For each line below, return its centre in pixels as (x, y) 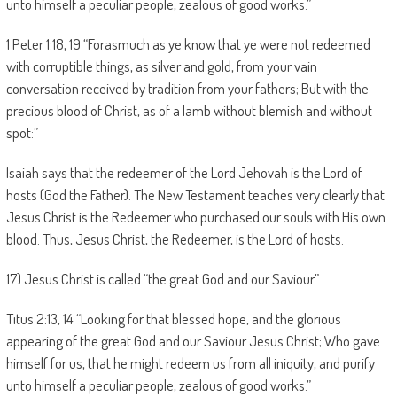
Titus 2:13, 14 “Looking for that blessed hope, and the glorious (173, 319)
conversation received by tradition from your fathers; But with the (187, 88)
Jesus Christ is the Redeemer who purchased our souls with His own (195, 217)
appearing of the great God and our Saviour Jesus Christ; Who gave (193, 341)
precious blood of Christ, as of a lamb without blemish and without (189, 110)
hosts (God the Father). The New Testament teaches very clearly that (195, 195)
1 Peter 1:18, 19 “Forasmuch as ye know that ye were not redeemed (188, 44)
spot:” (22, 132)
